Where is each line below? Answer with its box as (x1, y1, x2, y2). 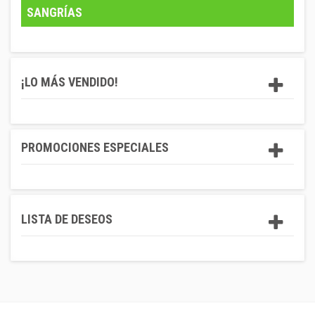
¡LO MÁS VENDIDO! (21, 75, 118, 89)
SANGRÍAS (27, 5, 82, 20)
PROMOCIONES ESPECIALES (21, 140, 169, 155)
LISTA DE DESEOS (21, 212, 112, 226)
